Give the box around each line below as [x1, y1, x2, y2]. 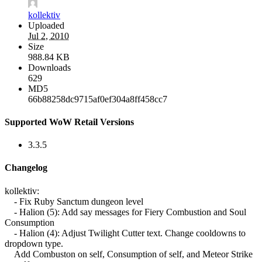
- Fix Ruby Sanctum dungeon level [5, 196, 143, 206]
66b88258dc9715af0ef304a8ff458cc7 [28, 94, 167, 104]
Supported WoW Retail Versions [5, 116, 134, 127]
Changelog [5, 163, 47, 173]
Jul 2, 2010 [28, 30, 69, 41]
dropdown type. [5, 238, 63, 249]
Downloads [28, 62, 71, 73]
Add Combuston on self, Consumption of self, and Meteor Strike [5, 249, 253, 259]
